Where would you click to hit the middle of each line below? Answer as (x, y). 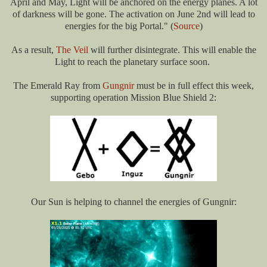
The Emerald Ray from (58, 86)
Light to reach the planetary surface (122, 62)
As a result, (33, 50)
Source (186, 26)
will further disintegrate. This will (152, 50)
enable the (236, 50)
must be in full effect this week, (194, 86)
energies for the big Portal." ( (119, 26)
